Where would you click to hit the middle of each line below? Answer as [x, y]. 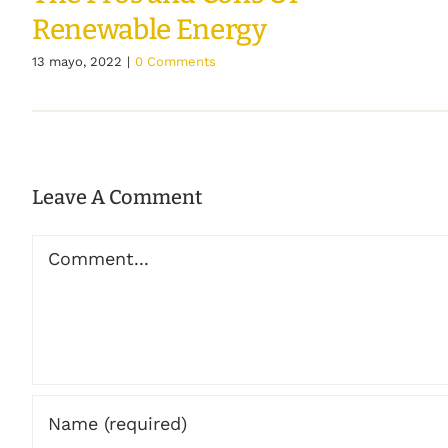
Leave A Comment [116, 197]
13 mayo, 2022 [76, 61]
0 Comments [175, 61]
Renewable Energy [149, 29]
